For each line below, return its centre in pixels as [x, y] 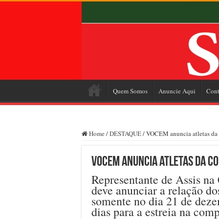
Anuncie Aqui [177, 91]
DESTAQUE [125, 133]
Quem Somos [130, 91]
